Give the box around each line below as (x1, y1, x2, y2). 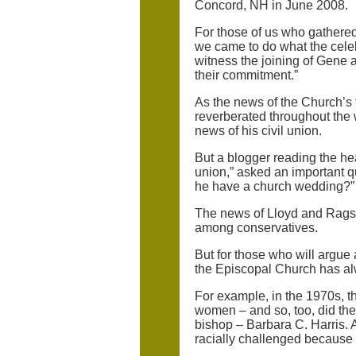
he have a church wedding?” (194, 180, 354, 193)
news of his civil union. (194, 124, 322, 137)
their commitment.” (194, 68, 298, 82)
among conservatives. (194, 221, 318, 234)
